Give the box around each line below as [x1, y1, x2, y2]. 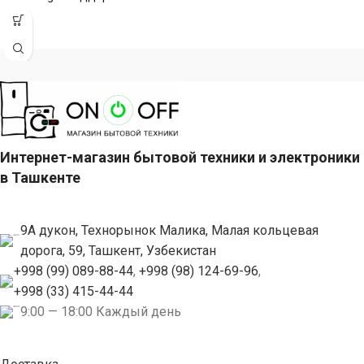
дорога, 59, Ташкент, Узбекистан [20, 243, 216, 259]
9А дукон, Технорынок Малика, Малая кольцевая [20, 223, 318, 239]
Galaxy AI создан [4, 27, 97, 41]
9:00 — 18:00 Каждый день [20, 304, 181, 320]
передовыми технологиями [4, 8, 155, 23]
